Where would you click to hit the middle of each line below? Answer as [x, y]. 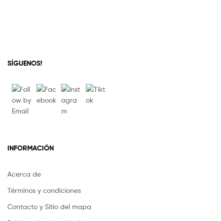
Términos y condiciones [44, 190]
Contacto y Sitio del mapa [49, 206]
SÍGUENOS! [25, 63]
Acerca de [24, 174]
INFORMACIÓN [31, 148]
